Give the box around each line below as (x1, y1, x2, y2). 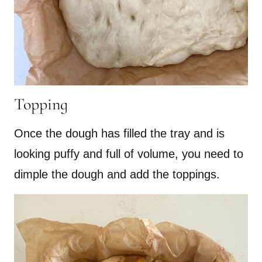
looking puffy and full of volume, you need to (14, 147, 243, 160)
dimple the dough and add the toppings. (14, 167, 220, 181)
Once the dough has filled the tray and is (14, 126, 225, 140)
